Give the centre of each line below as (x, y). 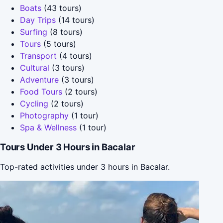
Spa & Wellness (48, 127)
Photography (44, 115)
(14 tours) (75, 20)
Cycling (34, 103)
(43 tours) (61, 8)
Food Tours (41, 91)
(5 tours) (58, 44)
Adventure (39, 79)
